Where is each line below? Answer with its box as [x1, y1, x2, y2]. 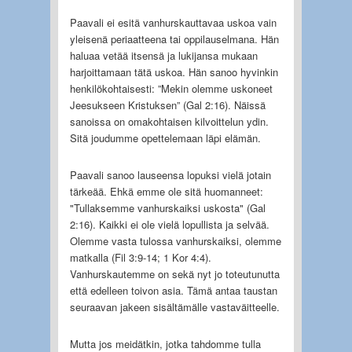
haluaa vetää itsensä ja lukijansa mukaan [69, 47, 258, 63]
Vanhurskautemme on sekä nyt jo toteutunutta [69, 266, 280, 281]
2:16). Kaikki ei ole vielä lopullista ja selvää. [69, 216, 269, 232]
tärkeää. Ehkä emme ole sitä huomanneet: [69, 183, 263, 199]
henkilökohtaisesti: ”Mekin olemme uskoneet [69, 80, 273, 96]
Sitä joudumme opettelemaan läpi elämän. [69, 130, 261, 145]
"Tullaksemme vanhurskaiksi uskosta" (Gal [69, 200, 266, 215]
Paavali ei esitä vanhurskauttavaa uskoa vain [69, 14, 277, 30]
